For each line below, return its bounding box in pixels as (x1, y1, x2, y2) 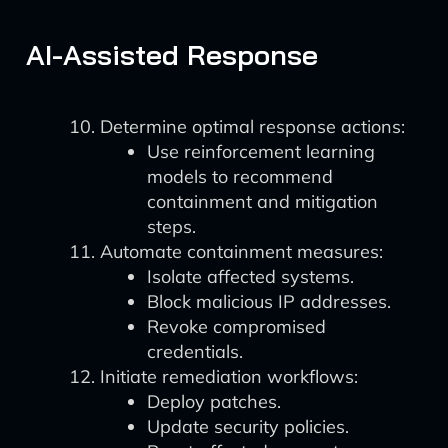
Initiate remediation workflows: (100, 365, 358, 388)
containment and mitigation (147, 190, 378, 213)
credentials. (147, 340, 243, 363)
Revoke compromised (147, 315, 326, 338)
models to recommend (147, 165, 333, 188)
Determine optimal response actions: (100, 115, 405, 138)
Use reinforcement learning (147, 140, 375, 163)
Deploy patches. (147, 390, 281, 413)
